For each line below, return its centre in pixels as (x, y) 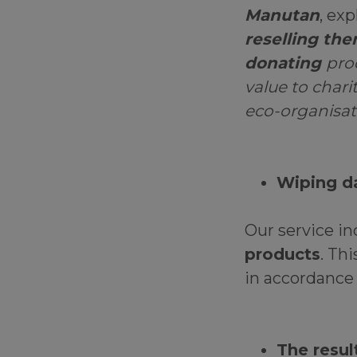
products (282, 255)
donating (285, 63)
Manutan (282, 16)
